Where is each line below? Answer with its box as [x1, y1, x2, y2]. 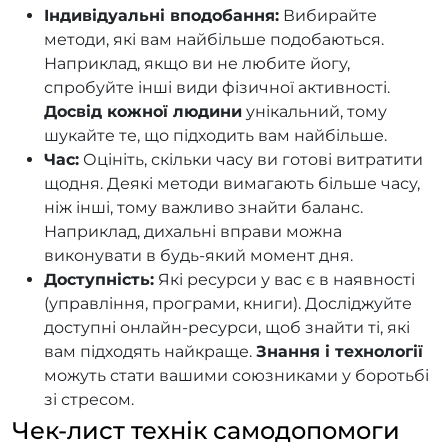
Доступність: [44, 269, 154, 289]
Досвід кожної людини [44, 101, 242, 121]
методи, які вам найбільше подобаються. [44, 29, 384, 49]
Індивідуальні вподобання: [44, 5, 279, 25]
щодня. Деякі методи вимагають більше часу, [44, 173, 420, 193]
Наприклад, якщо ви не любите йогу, [44, 53, 350, 73]
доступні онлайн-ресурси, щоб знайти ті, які [44, 317, 410, 337]
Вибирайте [279, 5, 377, 25]
